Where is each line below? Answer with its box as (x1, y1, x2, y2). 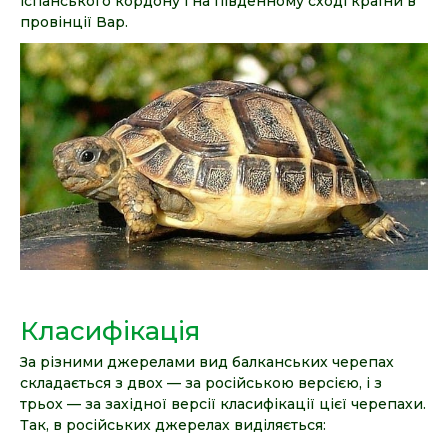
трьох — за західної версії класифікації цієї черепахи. (20, 394, 426, 413)
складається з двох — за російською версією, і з (20, 373, 382, 392)
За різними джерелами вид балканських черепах (20, 352, 394, 371)
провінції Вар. (20, 13, 128, 31)
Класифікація (20, 314, 200, 347)
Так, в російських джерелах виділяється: (20, 415, 326, 434)
